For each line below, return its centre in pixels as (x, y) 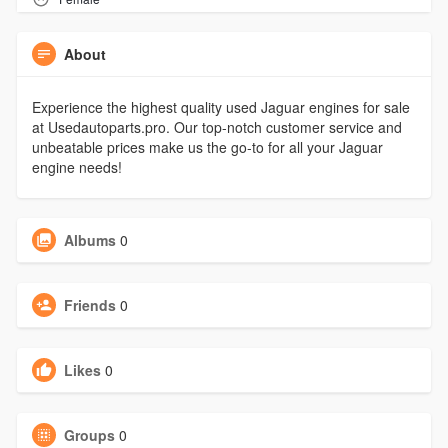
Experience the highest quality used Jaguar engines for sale (220, 107)
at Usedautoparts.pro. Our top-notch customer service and (216, 127)
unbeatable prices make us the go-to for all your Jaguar (207, 147)
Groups (89, 435)
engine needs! (76, 167)
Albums (89, 240)
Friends (89, 305)
